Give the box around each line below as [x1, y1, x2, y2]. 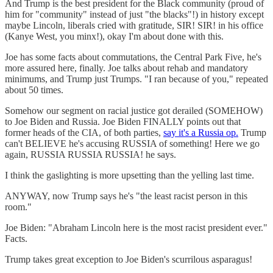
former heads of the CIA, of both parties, [5, 127, 163, 138]
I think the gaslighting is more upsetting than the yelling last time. [5, 169, 254, 180]
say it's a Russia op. [163, 127, 238, 138]
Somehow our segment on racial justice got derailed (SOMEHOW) [5, 105, 263, 116]
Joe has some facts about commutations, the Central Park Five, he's [5, 51, 261, 62]
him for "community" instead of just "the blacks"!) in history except [5, 9, 264, 19]
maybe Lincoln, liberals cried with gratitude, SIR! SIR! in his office [5, 19, 263, 30]
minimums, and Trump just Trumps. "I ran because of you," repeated [5, 73, 268, 84]
